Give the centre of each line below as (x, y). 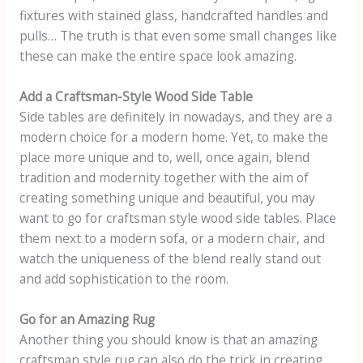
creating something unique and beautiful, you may (167, 197)
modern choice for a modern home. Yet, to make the (173, 137)
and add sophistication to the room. (124, 278)
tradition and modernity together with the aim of (164, 177)
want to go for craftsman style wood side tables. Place (177, 218)
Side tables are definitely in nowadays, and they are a (175, 116)
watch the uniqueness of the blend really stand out (170, 258)
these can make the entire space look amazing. (158, 56)
